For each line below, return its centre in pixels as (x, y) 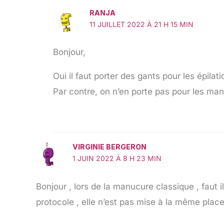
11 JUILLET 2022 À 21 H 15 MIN (141, 24)
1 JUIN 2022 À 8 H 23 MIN (117, 158)
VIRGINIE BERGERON (109, 147)
